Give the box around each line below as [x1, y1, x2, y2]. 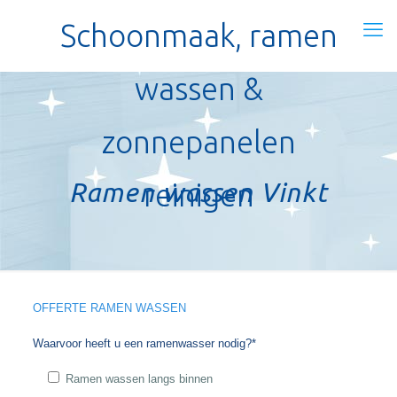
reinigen [143, 177, 254, 213]
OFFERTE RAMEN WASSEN [32, 301, 186, 315]
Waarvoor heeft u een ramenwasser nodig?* [32, 337, 256, 350]
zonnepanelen [101, 124, 296, 160]
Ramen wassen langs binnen [65, 372, 213, 385]
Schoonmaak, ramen [59, 18, 338, 53]
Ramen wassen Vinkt [69, 177, 328, 207]
